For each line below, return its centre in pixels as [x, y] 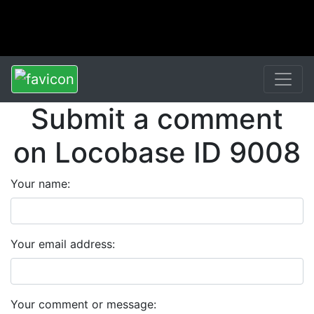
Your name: [40, 184]
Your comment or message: [83, 304]
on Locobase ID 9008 [157, 152]
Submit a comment [157, 119]
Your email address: [63, 244]
